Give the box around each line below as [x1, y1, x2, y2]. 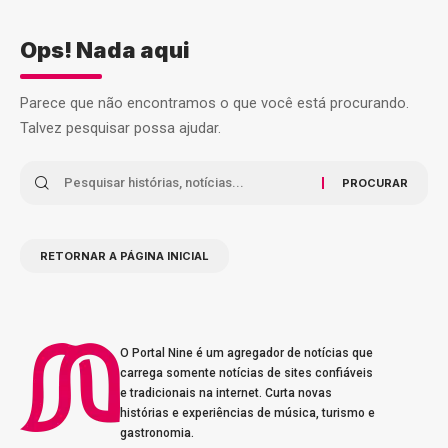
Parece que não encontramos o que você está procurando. [20, 94, 409, 113]
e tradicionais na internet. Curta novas [120, 386, 332, 401]
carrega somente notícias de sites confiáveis [120, 366, 373, 381]
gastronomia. [120, 426, 194, 441]
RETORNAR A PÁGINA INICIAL [40, 249, 209, 264]
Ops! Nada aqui [20, 37, 190, 64]
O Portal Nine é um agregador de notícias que [120, 346, 373, 361]
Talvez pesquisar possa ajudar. [20, 119, 221, 138]
